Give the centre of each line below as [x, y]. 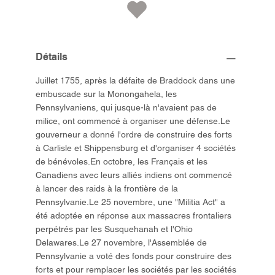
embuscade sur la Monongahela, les [107, 94]
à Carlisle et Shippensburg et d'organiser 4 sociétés [136, 148]
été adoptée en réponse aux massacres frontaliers [134, 216]
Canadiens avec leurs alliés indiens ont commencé [134, 175]
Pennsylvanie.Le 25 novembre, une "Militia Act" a [131, 202]
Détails [52, 57]
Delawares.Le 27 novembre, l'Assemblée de [122, 243]
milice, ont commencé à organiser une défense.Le [133, 121]
